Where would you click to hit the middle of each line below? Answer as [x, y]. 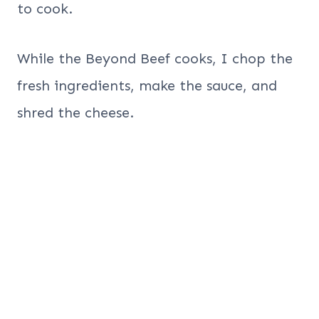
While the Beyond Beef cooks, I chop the [155, 59]
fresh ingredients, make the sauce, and [147, 86]
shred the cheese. [75, 113]
